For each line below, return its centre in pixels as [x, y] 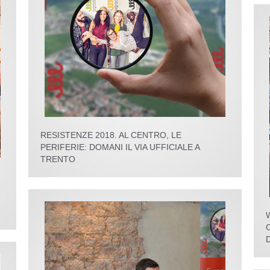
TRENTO [58, 159]
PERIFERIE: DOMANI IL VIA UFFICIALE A [120, 147]
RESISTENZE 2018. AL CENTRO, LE [111, 135]
